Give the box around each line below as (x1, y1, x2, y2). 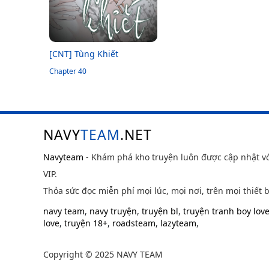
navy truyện (89, 205, 137, 217)
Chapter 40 (49, 66, 86, 76)
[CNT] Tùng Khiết (49, 48, 118, 59)
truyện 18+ (64, 217, 107, 229)
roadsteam (112, 217, 156, 229)
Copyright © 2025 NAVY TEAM (43, 249, 163, 260)
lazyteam (160, 217, 196, 229)
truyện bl (142, 205, 178, 217)
